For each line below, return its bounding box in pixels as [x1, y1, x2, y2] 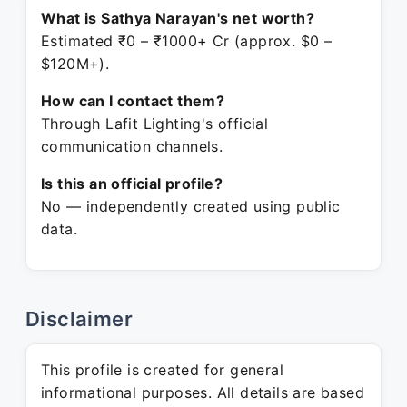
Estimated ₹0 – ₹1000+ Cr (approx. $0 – [41, 32, 333, 50]
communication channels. [41, 137, 223, 155]
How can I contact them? [41, 92, 225, 110]
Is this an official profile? [41, 174, 223, 193]
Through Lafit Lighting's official [41, 114, 269, 133]
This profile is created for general [41, 361, 283, 379]
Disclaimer [25, 307, 133, 331]
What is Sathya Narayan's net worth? [41, 9, 314, 27]
